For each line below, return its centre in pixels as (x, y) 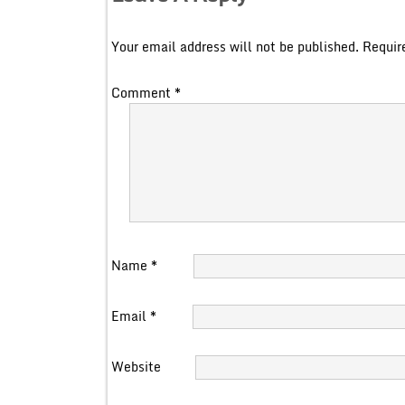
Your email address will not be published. (235, 46)
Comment (142, 92)
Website (136, 366)
